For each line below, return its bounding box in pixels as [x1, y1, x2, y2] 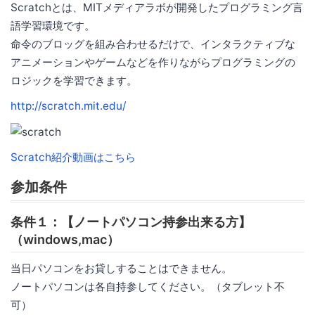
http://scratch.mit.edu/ [11, 98, 126, 112]
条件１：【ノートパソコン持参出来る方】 [11, 214, 251, 229]
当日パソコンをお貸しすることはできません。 [11, 261, 232, 275]
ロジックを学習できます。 [11, 73, 137, 87]
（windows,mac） [11, 231, 120, 247]
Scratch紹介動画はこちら [11, 150, 136, 164]
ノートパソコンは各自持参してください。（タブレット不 [11, 279, 285, 293]
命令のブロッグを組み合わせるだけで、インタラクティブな [11, 37, 295, 51]
